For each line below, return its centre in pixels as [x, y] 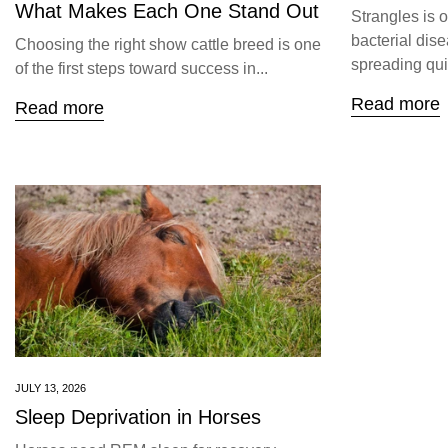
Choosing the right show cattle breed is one [168, 45]
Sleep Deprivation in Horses [138, 417]
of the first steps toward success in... [141, 69]
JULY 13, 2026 [50, 388]
